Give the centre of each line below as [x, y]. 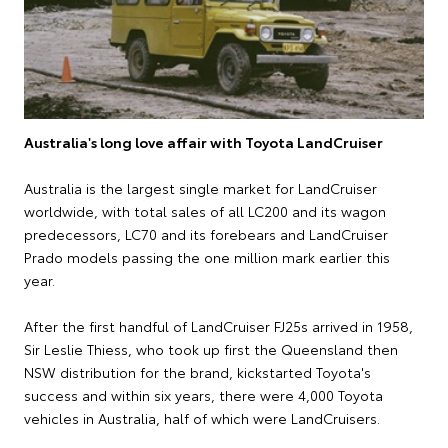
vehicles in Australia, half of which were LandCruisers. [202, 418]
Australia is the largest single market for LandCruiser [200, 188]
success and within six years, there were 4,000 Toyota [203, 395]
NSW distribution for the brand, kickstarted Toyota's [197, 372]
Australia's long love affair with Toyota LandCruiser [203, 142]
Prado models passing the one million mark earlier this [207, 257]
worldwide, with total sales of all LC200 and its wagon [205, 211]
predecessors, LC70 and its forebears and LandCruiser [206, 234]
